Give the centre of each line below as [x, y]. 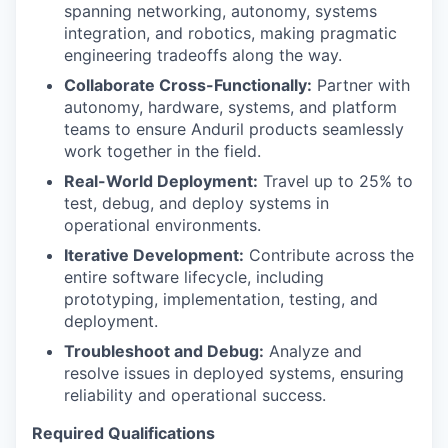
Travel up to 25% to [335, 181]
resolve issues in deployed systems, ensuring [234, 373]
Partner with [361, 85]
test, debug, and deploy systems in [196, 203]
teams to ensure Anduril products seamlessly [234, 129]
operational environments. [162, 225]
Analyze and [313, 351]
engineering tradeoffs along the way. [203, 55]
